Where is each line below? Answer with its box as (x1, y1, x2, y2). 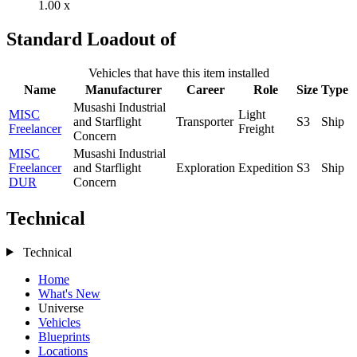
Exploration (176, 160, 235, 175)
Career (186, 82, 225, 96)
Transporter (176, 114, 233, 128)
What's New (38, 286, 100, 300)
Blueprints (38, 329, 90, 343)
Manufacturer (84, 82, 162, 96)
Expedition (238, 160, 293, 175)
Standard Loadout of (6, 28, 176, 49)
